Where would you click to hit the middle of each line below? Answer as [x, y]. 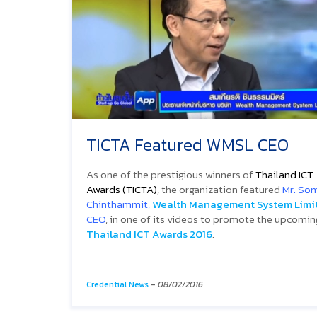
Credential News [117, 285]
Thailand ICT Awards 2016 [149, 234]
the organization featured [221, 190]
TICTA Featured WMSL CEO [188, 145]
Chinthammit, [118, 204]
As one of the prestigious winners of [171, 175]
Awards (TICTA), [123, 190]
